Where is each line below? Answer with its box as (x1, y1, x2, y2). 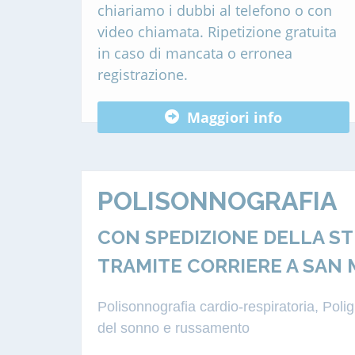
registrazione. (97, 65, 188, 84)
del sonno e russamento (97, 320, 250, 336)
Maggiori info (187, 107, 282, 127)
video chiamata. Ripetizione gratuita (97, 22, 337, 41)
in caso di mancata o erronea (97, 44, 292, 63)
